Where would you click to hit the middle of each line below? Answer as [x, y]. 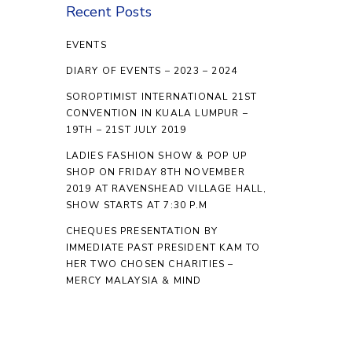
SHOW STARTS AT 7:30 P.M [137, 205]
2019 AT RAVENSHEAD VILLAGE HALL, [166, 189]
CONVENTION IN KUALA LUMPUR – [157, 113]
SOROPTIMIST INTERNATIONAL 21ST [161, 97]
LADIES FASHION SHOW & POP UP [156, 156]
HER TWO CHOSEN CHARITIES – [150, 264]
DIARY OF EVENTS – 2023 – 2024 [152, 71]
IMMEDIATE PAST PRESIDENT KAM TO [163, 247]
